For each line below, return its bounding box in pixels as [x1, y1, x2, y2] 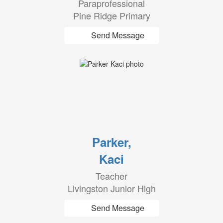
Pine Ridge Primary [73, 9, 150, 22]
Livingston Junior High [67, 182, 156, 195]
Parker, [92, 133, 131, 150]
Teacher [96, 169, 127, 182]
